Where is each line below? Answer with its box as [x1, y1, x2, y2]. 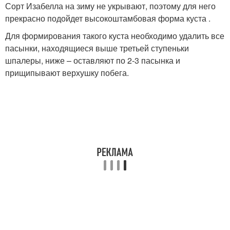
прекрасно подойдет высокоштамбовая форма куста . [5, 12, 210, 24]
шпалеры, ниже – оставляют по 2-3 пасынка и [5, 54, 180, 66]
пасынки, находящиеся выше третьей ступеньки [5, 42, 189, 54]
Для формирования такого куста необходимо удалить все [5, 29, 224, 42]
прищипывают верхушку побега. [5, 66, 129, 79]
